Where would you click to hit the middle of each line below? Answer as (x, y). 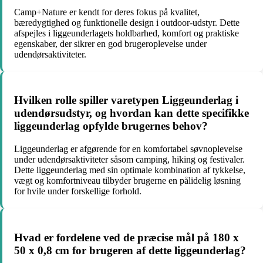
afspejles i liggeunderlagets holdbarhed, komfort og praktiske (127, 33)
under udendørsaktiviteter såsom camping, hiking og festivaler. (129, 160)
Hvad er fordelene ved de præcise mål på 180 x (127, 237)
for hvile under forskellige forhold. (78, 191)
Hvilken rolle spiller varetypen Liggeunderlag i (126, 100)
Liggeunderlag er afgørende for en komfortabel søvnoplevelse (128, 149)
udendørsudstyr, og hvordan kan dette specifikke (131, 113)
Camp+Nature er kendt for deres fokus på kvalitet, (107, 12)
